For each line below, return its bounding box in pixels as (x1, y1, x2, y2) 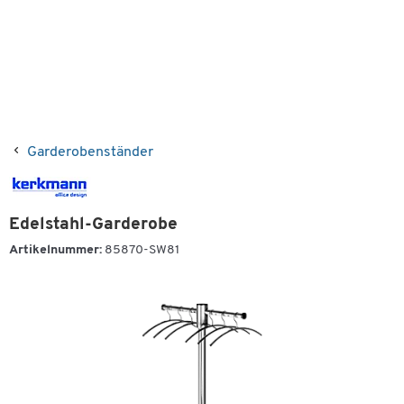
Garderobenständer (27, 145, 153, 160)
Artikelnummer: (9, 243, 102, 257)
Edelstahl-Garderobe (9, 216, 178, 234)
